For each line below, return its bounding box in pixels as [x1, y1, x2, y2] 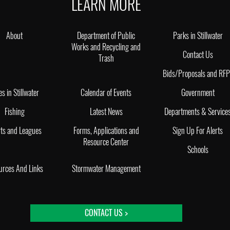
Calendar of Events [81, 87, 132, 98]
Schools [187, 144, 208, 155]
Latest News [89, 106, 123, 117]
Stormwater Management [71, 163, 141, 174]
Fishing [4, 106, 25, 117]
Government [181, 87, 215, 98]
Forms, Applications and [73, 125, 139, 136]
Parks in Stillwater [172, 30, 223, 41]
